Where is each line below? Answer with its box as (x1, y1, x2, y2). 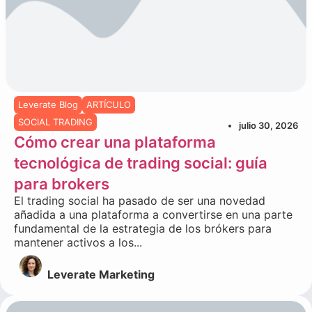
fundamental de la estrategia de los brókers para (14, 221, 272, 235)
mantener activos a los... (14, 235, 142, 249)
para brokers (14, 174, 109, 193)
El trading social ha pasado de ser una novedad (14, 193, 265, 208)
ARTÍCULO (86, 98, 131, 110)
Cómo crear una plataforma (14, 132, 216, 151)
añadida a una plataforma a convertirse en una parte (14, 207, 292, 221)
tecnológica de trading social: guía (14, 153, 267, 172)
